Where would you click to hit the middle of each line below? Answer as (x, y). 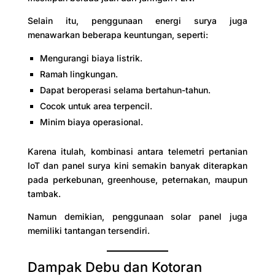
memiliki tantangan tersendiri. (88, 230)
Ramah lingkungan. (79, 74)
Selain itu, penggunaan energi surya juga (137, 20)
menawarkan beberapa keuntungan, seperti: (118, 34)
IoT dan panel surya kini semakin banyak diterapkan (137, 165)
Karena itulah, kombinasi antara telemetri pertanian (137, 151)
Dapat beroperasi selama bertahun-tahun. (125, 90)
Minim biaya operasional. (91, 122)
